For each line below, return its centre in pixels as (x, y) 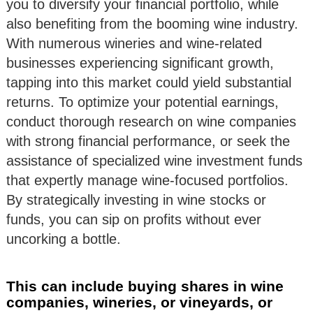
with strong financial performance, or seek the (148, 141)
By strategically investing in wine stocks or (136, 199)
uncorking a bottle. (64, 239)
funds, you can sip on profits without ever (134, 219)
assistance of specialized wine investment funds (154, 160)
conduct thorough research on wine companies (151, 121)
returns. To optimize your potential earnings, (143, 102)
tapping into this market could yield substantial (149, 82)
